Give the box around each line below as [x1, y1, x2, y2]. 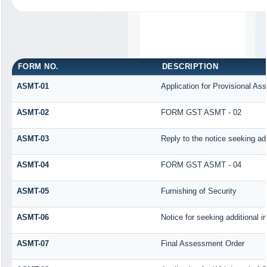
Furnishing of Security [160, 186, 237, 195]
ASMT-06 [16, 212, 49, 222]
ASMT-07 [16, 238, 49, 248]
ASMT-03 [16, 133, 49, 143]
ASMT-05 [16, 186, 49, 195]
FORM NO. [17, 61, 59, 71]
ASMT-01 [16, 81, 49, 91]
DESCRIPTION [162, 61, 219, 71]
